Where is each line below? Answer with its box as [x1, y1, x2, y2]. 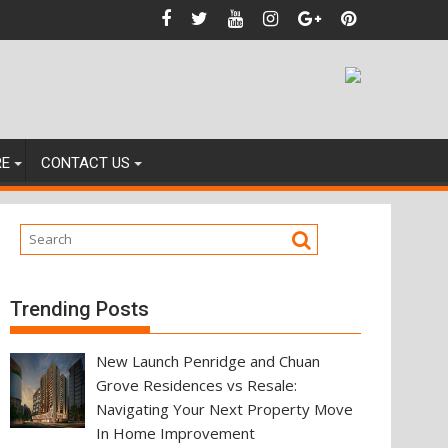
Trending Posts [10, 296, 149, 321]
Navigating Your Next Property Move [96, 398, 354, 419]
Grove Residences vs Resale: [96, 374, 298, 395]
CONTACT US [41, 154, 130, 172]
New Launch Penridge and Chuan [96, 350, 321, 371]
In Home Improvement [96, 422, 256, 443]
